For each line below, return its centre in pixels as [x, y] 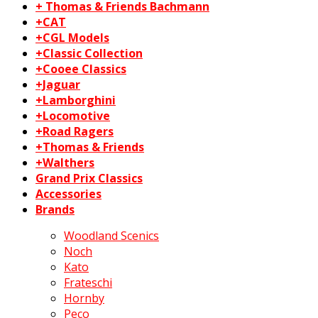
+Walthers [65, 163]
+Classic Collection [89, 54]
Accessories [68, 194]
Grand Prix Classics [89, 179]
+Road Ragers [75, 132]
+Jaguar [58, 85]
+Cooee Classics [81, 69]
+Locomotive [73, 116]
